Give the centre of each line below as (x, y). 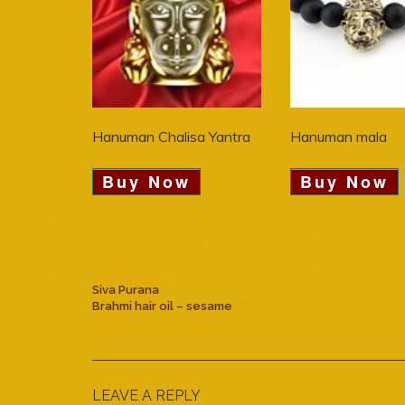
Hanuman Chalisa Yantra (171, 137)
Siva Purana (126, 290)
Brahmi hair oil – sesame (162, 306)
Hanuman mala (339, 137)
